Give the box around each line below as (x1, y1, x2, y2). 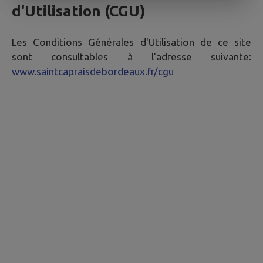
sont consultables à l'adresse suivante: (12, 51, 251, 63)
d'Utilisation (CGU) (12, 2, 146, 19)
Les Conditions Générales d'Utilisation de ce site (12, 36, 251, 48)
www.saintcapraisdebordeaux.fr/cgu (12, 66, 174, 77)
